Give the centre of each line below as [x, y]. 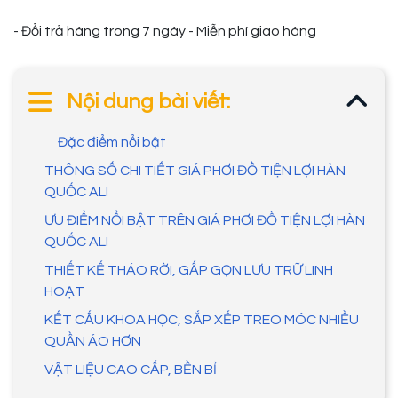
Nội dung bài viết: [148, 101]
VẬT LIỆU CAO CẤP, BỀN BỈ [131, 369]
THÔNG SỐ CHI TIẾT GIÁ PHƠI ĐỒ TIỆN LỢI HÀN [195, 170]
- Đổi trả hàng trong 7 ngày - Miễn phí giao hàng [165, 31]
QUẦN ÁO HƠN [93, 341]
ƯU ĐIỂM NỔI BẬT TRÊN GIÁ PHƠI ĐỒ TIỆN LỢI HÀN [205, 220]
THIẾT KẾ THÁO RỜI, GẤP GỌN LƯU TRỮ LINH [189, 270]
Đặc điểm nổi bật [112, 142]
